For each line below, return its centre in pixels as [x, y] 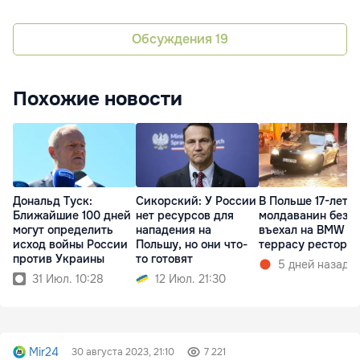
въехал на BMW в [307, 229]
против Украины [59, 258]
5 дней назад [313, 264]
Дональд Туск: [53, 200]
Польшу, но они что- [192, 244]
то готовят [164, 258]
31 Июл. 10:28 [68, 278]
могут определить [63, 229]
